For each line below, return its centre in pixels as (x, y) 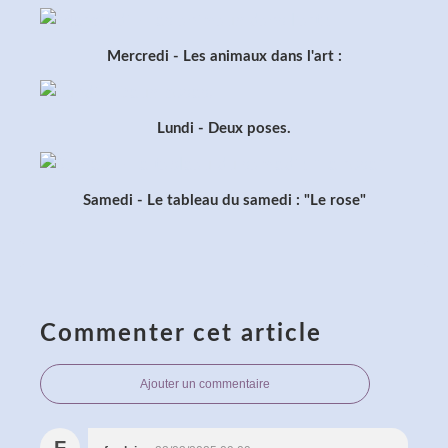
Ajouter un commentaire (205, 383)
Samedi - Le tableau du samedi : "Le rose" (224, 200)
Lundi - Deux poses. (224, 128)
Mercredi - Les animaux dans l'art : (224, 56)
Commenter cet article (181, 333)
